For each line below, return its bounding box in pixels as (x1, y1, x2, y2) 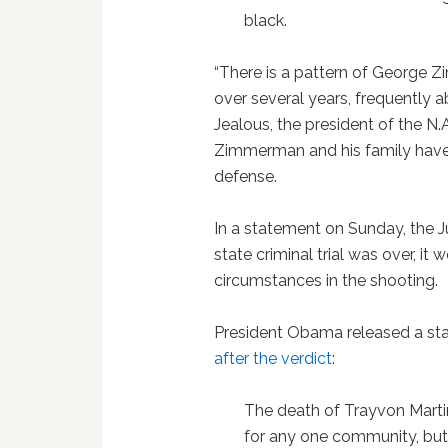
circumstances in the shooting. (214, 271, 439, 290)
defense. (214, 167, 278, 186)
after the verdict (214, 349, 333, 368)
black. (244, 11, 288, 30)
